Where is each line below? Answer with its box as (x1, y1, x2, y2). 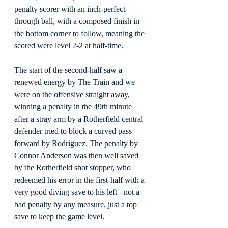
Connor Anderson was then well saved (14, 151, 140, 160)
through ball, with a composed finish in (14, 17, 141, 26)
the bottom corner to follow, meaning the (14, 29, 147, 38)
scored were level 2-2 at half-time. (14, 41, 123, 50)
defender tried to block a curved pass (14, 127, 134, 136)
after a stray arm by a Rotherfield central (14, 115, 145, 124)
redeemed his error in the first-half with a (14, 176, 147, 185)
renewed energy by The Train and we (14, 78, 137, 87)
